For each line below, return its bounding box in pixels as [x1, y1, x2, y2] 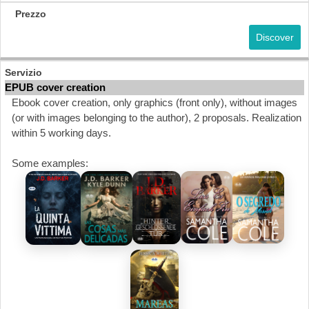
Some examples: [12, 157, 88, 169]
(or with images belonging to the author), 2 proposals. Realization [12, 112, 301, 123]
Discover [256, 32, 294, 43]
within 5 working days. [12, 127, 111, 139]
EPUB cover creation [5, 81, 106, 93]
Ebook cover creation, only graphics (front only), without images [12, 97, 297, 108]
